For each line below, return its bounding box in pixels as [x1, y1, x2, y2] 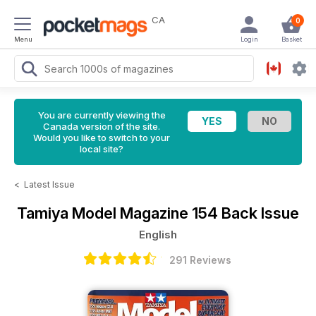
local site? [80, 143, 123, 154]
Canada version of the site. [43, 121, 160, 132]
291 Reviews [169, 254, 231, 266]
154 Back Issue [192, 204, 299, 222]
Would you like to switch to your [33, 132, 170, 143]
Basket [281, 35, 302, 43]
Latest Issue [24, 179, 75, 190]
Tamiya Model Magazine [17, 204, 192, 222]
